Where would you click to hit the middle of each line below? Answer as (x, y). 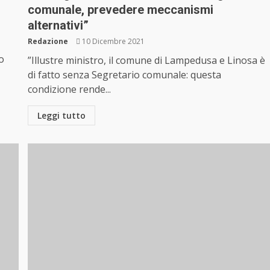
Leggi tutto (62, 116)
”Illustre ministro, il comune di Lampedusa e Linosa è (147, 61)
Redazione (48, 42)
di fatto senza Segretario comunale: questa (125, 75)
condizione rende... (70, 89)
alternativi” (58, 26)
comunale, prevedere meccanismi (121, 10)
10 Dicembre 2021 (113, 42)
